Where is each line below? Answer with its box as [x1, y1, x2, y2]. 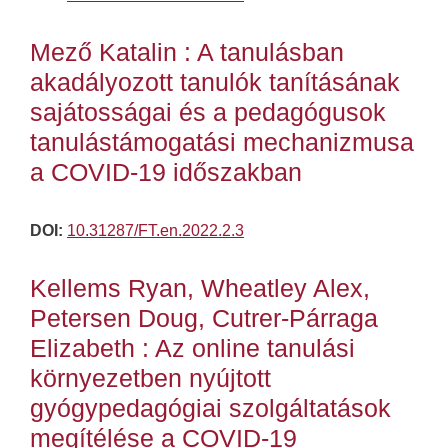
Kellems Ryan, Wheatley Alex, [30, 274, 370, 303]
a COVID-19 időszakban [30, 158, 302, 187]
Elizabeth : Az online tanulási [30, 334, 355, 363]
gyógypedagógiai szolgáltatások [30, 394, 391, 423]
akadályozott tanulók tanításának [30, 68, 400, 97]
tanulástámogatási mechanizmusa [30, 128, 414, 157]
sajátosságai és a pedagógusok [30, 98, 386, 127]
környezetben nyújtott [30, 364, 271, 393]
